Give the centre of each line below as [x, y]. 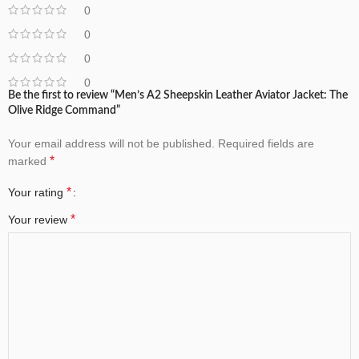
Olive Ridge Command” [64, 111]
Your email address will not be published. [111, 144]
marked [29, 161]
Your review [39, 220]
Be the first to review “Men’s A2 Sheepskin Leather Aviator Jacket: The [178, 96]
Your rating [37, 193]
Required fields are [266, 144]
